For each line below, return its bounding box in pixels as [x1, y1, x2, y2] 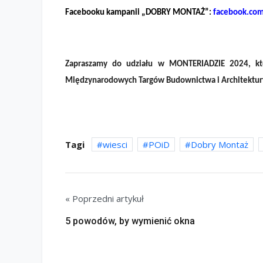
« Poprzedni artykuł [65, 192, 144, 204]
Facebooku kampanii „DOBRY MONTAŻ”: [65, 8, 213, 17]
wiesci [103, 138, 127, 150]
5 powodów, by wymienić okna [65, 215, 195, 227]
